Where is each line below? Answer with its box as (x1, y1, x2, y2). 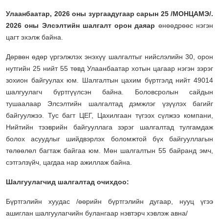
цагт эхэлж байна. (6, 33, 63, 41)
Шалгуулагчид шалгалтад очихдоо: (6, 177, 129, 186)
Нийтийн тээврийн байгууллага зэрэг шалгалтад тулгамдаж (6, 123, 213, 131)
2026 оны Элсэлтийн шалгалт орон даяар (6, 21, 158, 29)
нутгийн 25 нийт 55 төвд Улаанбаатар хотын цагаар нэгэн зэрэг (6, 64, 213, 72)
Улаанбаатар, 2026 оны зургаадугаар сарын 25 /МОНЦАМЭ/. (6, 9, 213, 18)
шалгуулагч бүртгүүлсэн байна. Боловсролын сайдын (6, 88, 213, 96)
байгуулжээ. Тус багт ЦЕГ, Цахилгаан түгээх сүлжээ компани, (6, 111, 213, 119)
